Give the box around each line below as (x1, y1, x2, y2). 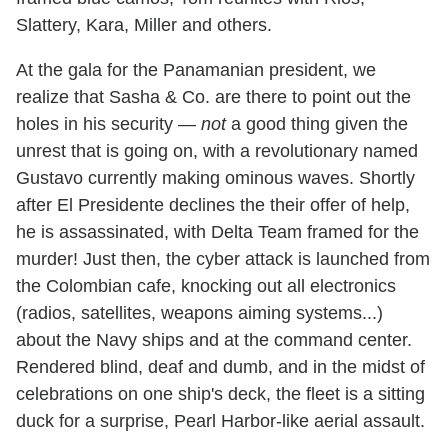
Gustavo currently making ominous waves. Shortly (16, 167, 415, 188)
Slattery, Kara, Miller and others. (16, 14, 272, 35)
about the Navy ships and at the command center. (16, 329, 412, 350)
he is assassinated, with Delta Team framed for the (16, 221, 419, 242)
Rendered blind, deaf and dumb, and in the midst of (16, 356, 425, 377)
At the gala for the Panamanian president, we (16, 59, 376, 80)
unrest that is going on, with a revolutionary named (16, 140, 418, 161)
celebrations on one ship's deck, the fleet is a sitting (16, 383, 425, 404)
